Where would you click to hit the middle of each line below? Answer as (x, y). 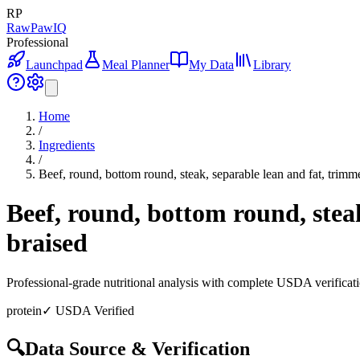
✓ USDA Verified (88, 310)
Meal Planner (136, 65)
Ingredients (67, 145)
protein (24, 310)
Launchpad (54, 65)
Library (272, 65)
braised (47, 243)
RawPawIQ (37, 28)
